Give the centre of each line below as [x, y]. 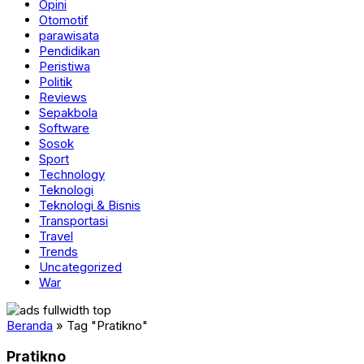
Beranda [30, 325]
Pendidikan [69, 51]
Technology [72, 174]
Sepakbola [68, 113]
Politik [56, 82]
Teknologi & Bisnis [90, 205]
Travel [56, 236]
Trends [58, 251]
